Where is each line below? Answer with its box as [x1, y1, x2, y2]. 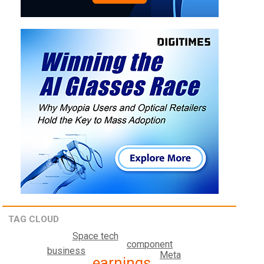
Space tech [72, 230, 118, 242]
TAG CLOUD [8, 214, 60, 225]
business [47, 245, 86, 256]
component [127, 239, 173, 250]
